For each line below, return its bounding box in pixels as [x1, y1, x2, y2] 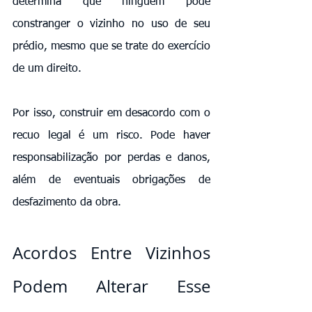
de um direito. [13, 63, 81, 75]
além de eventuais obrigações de [13, 174, 210, 186]
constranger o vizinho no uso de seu [13, 18, 210, 30]
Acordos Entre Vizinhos [13, 241, 210, 264]
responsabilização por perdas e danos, [13, 152, 210, 164]
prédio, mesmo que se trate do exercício [13, 40, 210, 52]
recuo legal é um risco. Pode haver [13, 130, 210, 141]
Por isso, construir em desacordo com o [13, 107, 210, 119]
